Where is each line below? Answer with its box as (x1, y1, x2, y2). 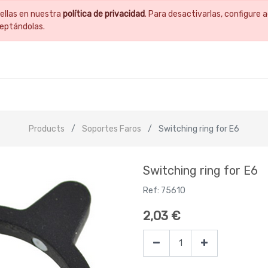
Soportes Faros (82, 123, 141, 134)
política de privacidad (63, 9, 145, 19)
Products (29, 123, 65, 134)
